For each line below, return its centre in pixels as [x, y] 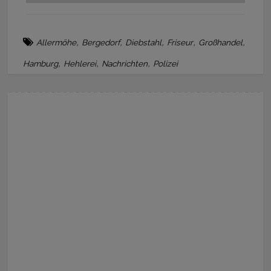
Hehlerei [80, 63]
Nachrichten [125, 63]
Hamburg [41, 63]
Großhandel [221, 42]
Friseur [180, 42]
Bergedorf [101, 42]
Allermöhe [57, 42]
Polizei [166, 63]
